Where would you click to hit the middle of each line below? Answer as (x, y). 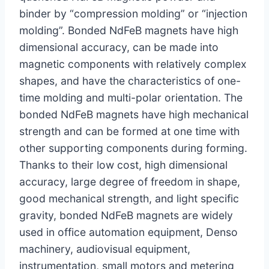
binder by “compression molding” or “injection (133, 13)
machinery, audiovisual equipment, (105, 249)
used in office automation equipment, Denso (128, 232)
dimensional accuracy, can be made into (119, 47)
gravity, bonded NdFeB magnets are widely (126, 215)
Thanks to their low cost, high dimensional (123, 165)
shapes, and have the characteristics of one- (130, 80)
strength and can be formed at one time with (129, 131)
